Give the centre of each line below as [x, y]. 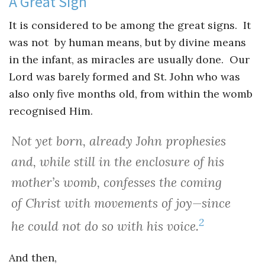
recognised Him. [51, 111]
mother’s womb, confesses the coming [116, 183]
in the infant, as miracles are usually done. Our [129, 59]
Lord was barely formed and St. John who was [125, 76]
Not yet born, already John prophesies [118, 141]
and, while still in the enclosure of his [117, 162]
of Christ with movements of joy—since [121, 203]
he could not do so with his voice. [105, 227]
